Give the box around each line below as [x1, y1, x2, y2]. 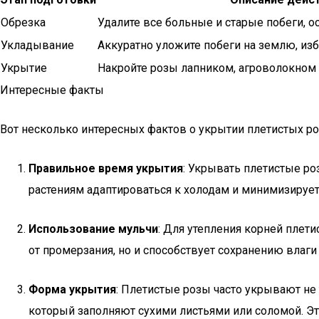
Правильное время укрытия [28, 162, 183, 175]
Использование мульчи [28, 222, 158, 236]
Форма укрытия [28, 283, 116, 296]
